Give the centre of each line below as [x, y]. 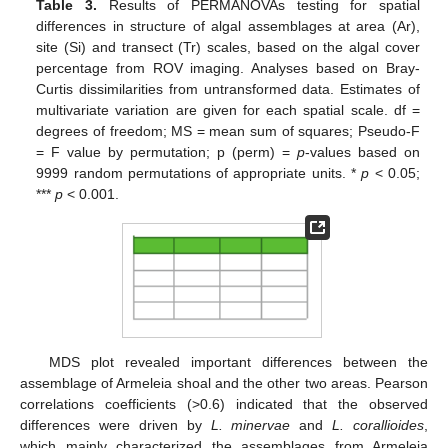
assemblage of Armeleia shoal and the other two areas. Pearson [224, 383]
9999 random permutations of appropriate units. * [199, 173]
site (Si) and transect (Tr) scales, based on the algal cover [228, 47]
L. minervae [250, 425]
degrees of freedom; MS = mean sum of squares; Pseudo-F [228, 131]
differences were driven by [115, 425]
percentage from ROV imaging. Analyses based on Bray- [228, 68]
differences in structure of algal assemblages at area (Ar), [228, 26]
